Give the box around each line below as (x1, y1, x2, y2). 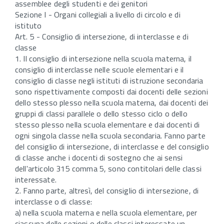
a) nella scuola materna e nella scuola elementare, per (15, 206, 197, 219)
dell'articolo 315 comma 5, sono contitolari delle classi (15, 162, 201, 175)
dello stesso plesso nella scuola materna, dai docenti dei (15, 96, 208, 109)
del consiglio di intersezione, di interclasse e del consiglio (15, 140, 209, 153)
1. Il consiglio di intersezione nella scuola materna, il (15, 52, 191, 65)
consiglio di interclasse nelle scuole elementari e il (15, 63, 184, 76)
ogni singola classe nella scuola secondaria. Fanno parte (15, 129, 205, 142)
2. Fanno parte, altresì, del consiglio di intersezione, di (15, 184, 199, 197)
